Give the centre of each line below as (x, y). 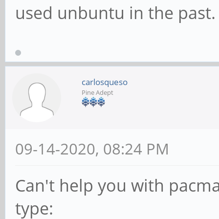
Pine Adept (98, 93)
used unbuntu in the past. (115, 13)
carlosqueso (105, 82)
